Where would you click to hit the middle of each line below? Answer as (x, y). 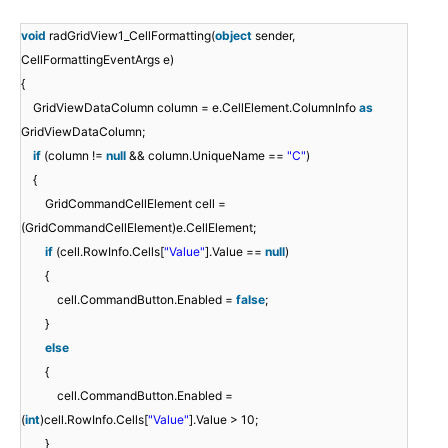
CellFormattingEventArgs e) (97, 59)
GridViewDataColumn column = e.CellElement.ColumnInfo (196, 107)
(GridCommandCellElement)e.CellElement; (138, 227)
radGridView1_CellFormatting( (132, 35)
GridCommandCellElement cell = (135, 203)
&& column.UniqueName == (208, 155)
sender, (275, 35)
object (233, 35)
